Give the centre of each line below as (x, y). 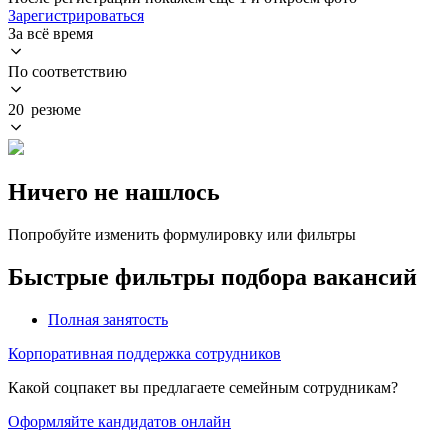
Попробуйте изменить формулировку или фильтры (182, 234)
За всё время (50, 33)
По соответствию (67, 71)
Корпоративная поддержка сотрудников (144, 353)
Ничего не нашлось (114, 191)
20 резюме (44, 109)
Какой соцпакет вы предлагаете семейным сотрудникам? (203, 387)
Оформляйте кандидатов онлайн (119, 421)
